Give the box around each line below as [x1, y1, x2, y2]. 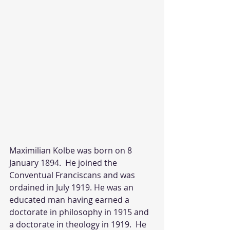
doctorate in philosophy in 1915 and [9, 206, 151, 218]
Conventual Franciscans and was [9, 169, 137, 181]
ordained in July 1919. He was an [9, 182, 136, 193]
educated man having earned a [9, 194, 131, 205]
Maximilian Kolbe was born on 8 [9, 145, 134, 156]
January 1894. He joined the [9, 157, 119, 168]
